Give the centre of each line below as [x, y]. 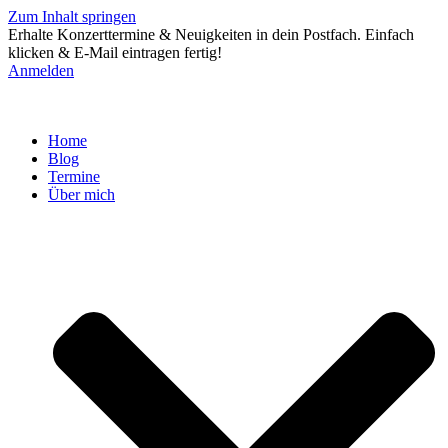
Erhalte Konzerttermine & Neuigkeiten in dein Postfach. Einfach [211, 34]
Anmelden [41, 70]
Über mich [81, 194]
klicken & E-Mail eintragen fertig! [115, 52]
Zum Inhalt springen [72, 16]
